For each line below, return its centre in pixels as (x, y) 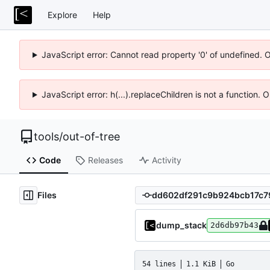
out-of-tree (91, 137)
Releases (105, 160)
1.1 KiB (201, 264)
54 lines (159, 264)
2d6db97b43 (234, 225)
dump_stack (181, 225)
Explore (62, 14)
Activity (166, 160)
